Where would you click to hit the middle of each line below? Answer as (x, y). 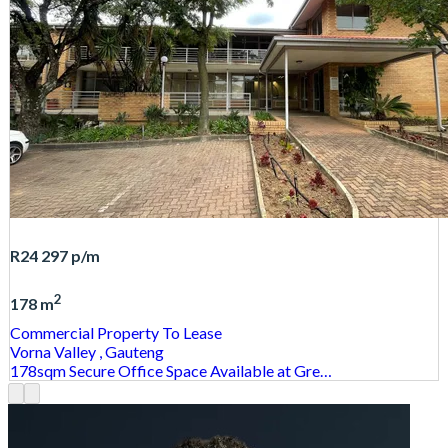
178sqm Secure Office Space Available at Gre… (171, 370)
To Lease (190, 332)
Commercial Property (84, 332)
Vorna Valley (54, 351)
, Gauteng (131, 351)
